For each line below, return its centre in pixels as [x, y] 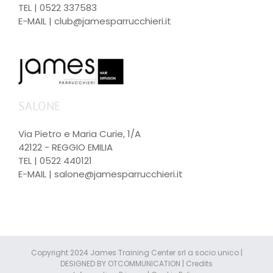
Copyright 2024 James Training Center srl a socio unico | [136, 253]
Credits [199, 264]
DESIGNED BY [84, 264]
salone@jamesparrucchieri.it [119, 174]
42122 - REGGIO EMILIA [66, 147]
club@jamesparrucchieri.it [113, 21]
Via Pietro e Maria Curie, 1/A [80, 134]
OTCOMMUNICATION [144, 264]
